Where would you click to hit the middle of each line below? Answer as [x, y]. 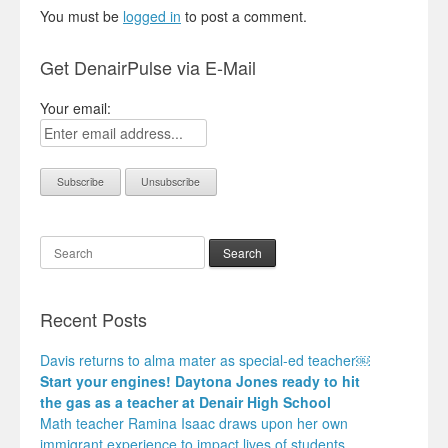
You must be [81, 16]
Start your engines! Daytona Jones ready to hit [200, 380]
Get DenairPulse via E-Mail [148, 67]
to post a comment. [244, 16]
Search [62, 245]
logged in [152, 16]
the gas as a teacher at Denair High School [185, 401]
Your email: [75, 108]
